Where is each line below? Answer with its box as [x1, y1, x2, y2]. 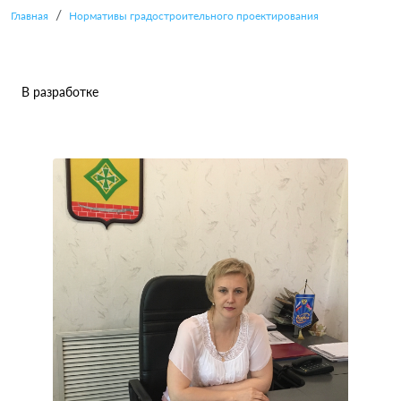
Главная [11, 8, 48, 22]
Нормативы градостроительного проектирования [69, 8, 319, 22]
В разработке [21, 83, 98, 99]
